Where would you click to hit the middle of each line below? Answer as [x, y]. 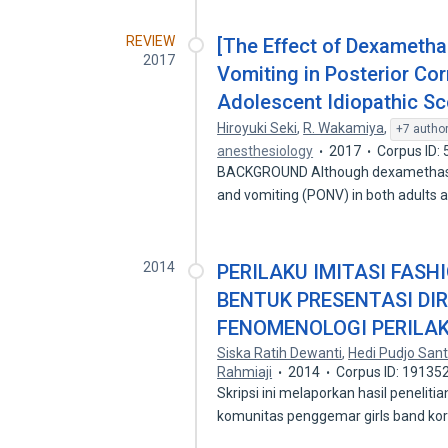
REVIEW [151, 41]
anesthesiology [265, 151]
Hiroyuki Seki [257, 128]
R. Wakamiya [344, 128]
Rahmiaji [245, 372]
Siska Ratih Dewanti [280, 353]
